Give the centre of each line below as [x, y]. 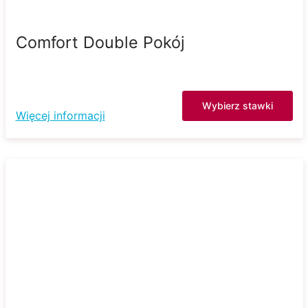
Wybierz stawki [237, 105]
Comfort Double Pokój [100, 42]
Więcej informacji [60, 115]
